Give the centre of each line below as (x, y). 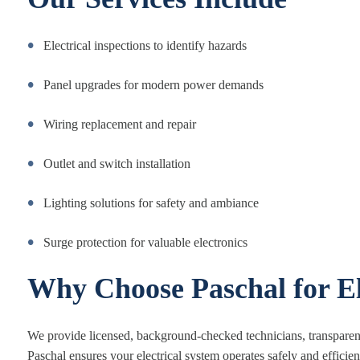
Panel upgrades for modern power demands (153, 85)
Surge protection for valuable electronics (145, 242)
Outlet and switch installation (117, 164)
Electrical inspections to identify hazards (145, 45)
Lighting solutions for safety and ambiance (151, 203)
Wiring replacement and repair (120, 124)
